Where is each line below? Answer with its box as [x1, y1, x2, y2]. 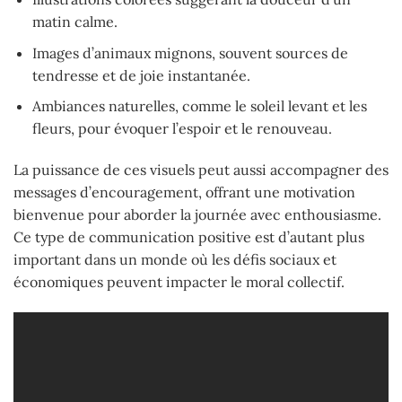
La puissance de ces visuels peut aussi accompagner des [13, 161, 389, 179]
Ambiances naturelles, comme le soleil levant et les [31, 97, 367, 116]
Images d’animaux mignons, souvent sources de [31, 43, 348, 62]
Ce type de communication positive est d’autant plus [13, 228, 364, 247]
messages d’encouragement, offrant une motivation [13, 183, 355, 202]
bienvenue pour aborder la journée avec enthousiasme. [13, 205, 381, 224]
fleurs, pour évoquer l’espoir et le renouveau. [31, 119, 332, 138]
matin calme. [31, 13, 118, 31]
